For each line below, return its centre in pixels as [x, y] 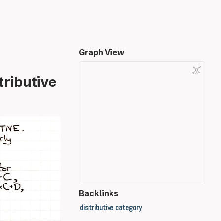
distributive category [110, 207]
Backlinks [99, 193]
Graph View [102, 52]
